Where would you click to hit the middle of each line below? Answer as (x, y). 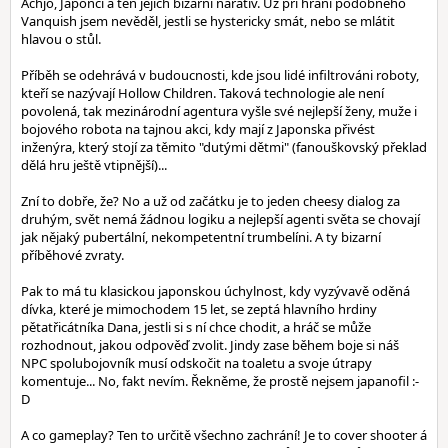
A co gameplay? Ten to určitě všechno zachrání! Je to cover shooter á (224, 435)
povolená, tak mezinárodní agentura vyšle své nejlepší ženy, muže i (219, 111)
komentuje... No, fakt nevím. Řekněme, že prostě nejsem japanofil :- (220, 381)
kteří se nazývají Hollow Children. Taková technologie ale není (202, 93)
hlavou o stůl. (61, 39)
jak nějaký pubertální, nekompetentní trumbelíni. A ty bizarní (201, 237)
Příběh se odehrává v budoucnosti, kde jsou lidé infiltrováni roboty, (220, 75)
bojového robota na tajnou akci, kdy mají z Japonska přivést (198, 129)
